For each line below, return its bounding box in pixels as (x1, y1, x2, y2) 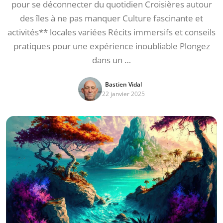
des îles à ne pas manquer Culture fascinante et (20, 12, 203, 24)
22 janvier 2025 (102, 90, 145, 98)
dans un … (92, 54, 131, 66)
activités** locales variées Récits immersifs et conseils (7, 26, 216, 38)
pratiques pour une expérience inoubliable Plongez (13, 40, 210, 52)
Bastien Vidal (105, 80, 142, 89)
